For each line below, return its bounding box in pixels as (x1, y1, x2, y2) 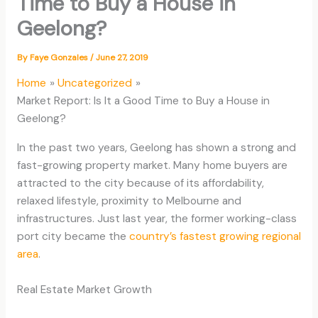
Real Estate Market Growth (16, 282, 152, 297)
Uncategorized (57, 76, 133, 91)
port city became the (16, 229, 129, 243)
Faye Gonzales (29, 52, 90, 64)
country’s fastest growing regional (128, 229, 301, 243)
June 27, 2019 (95, 52, 148, 64)
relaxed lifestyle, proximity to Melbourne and (16, 193, 241, 208)
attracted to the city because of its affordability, (16, 175, 264, 190)
